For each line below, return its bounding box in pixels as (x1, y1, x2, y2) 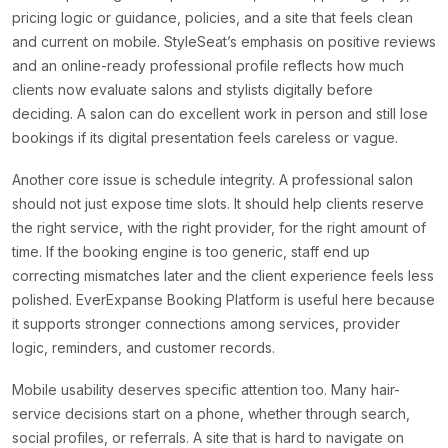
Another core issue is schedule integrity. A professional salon (12, 171, 413, 189)
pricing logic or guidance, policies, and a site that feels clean (12, 9, 413, 27)
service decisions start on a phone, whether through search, (12, 405, 410, 423)
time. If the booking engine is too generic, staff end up (12, 243, 370, 261)
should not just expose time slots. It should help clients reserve (12, 195, 424, 213)
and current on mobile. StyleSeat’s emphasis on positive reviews (12, 33, 436, 51)
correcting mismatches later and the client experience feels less (12, 267, 434, 285)
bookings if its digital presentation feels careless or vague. (12, 129, 398, 147)
